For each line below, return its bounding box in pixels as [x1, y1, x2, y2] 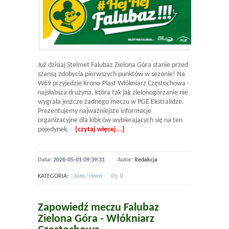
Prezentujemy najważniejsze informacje [38, 107, 151, 115]
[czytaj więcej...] [75, 125, 125, 133]
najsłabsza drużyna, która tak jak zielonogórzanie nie [38, 88, 188, 97]
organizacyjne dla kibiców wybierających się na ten [38, 116, 182, 124]
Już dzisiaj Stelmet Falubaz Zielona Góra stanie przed [38, 61, 188, 69]
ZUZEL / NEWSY [74, 173, 102, 178]
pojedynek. [38, 125, 75, 133]
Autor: [118, 156, 134, 163]
